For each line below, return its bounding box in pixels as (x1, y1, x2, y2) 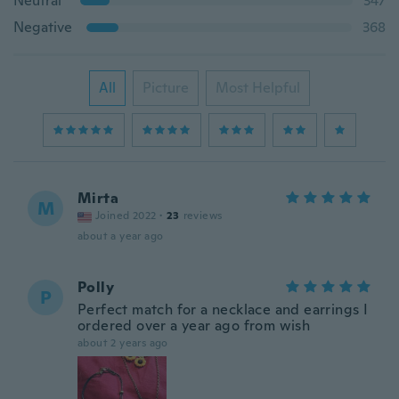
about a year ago (77, 229, 164, 243)
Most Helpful (216, 78, 300, 97)
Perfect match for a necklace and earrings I (77, 300, 369, 319)
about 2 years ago (77, 336, 168, 350)
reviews (183, 208, 223, 223)
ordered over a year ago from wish (77, 316, 311, 335)
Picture (142, 78, 189, 97)
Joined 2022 (95, 208, 157, 223)
